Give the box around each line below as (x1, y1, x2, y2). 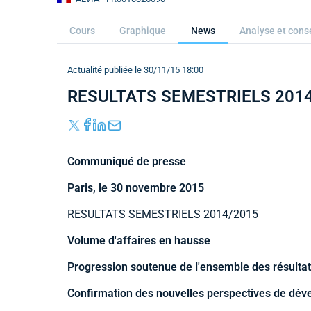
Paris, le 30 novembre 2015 (67, 180, 204, 194)
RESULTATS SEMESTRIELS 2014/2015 (67, 207, 258, 221)
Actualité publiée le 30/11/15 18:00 (67, 65, 203, 75)
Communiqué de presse (67, 154, 186, 168)
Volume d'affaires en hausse (67, 233, 210, 247)
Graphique (119, 25, 167, 36)
